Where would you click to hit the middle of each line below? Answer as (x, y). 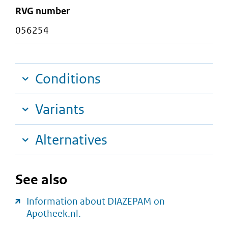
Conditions (68, 79)
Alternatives (71, 140)
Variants (60, 109)
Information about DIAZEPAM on (96, 202)
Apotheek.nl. (54, 214)
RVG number (42, 11)
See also (41, 180)
